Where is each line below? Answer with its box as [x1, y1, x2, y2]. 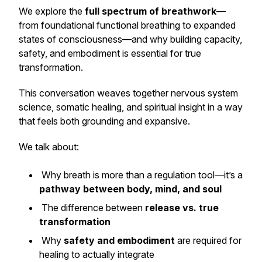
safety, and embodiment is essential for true [19, 47, 201, 59]
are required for [175, 235, 242, 246]
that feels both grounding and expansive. [19, 115, 190, 127]
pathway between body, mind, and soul [39, 183, 222, 195]
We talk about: [19, 141, 79, 153]
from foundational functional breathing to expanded [19, 19, 236, 31]
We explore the [19, 5, 85, 17]
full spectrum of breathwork [85, 5, 216, 17]
